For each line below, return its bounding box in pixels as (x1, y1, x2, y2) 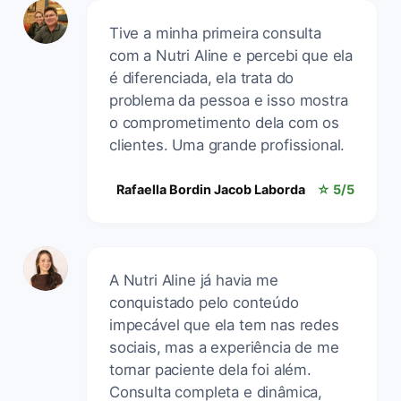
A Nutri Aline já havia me (109, 270, 278, 289)
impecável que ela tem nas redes (109, 315, 339, 334)
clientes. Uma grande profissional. (109, 135, 346, 154)
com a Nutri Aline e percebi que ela (109, 46, 354, 64)
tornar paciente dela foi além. (109, 360, 311, 379)
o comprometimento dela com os (109, 113, 340, 132)
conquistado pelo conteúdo (109, 293, 299, 311)
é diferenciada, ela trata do (109, 68, 294, 87)
